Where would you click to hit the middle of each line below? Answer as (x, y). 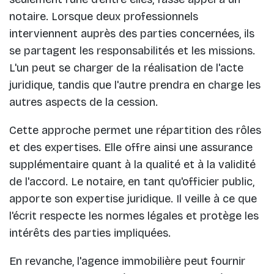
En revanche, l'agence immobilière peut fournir (127, 261)
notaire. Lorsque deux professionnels (104, 16)
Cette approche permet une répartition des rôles (135, 130)
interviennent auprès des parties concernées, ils (132, 33)
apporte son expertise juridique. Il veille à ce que (133, 198)
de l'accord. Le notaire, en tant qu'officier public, (132, 181)
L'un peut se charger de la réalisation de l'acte (126, 68)
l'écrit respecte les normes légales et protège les (134, 216)
